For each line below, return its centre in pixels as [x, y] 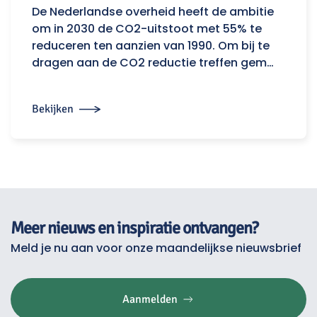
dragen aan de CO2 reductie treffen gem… [153, 63]
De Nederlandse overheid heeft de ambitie [153, 12]
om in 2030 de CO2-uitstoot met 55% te [147, 29]
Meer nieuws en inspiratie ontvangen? [134, 228]
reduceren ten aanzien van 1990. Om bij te [151, 46]
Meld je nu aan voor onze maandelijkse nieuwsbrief [156, 248]
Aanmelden [150, 300]
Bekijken [53, 109]
